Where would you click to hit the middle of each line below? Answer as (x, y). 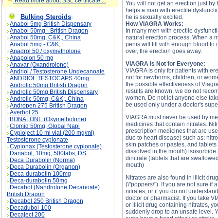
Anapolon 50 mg (32, 58)
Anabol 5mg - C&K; (35, 44)
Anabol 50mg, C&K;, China (45, 37)
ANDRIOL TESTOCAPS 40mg (49, 78)
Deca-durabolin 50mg (39, 181)
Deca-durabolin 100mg (40, 174)
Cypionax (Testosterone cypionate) (56, 146)
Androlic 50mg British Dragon (49, 85)
